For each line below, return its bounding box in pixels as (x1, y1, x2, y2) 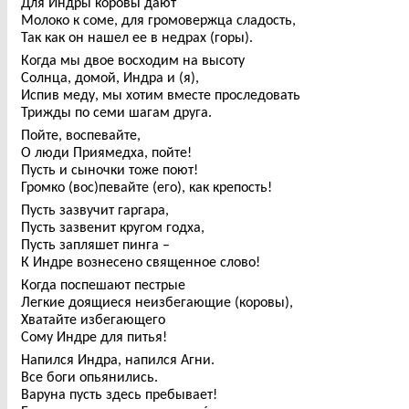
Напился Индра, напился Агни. (21, 351, 215, 368)
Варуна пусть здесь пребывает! (21, 385, 217, 403)
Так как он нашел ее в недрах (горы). (21, 28, 253, 46)
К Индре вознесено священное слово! (21, 253, 260, 270)
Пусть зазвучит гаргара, (21, 201, 169, 218)
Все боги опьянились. (21, 368, 158, 385)
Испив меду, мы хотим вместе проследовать (21, 86, 300, 103)
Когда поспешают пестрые (21, 276, 185, 293)
